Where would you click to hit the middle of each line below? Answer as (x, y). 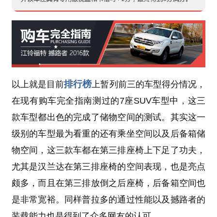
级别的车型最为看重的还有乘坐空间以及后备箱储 (108, 133)
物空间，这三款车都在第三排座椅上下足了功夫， (108, 150)
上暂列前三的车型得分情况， (149, 84)
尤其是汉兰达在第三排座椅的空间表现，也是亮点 (108, 166)
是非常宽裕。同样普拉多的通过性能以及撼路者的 (108, 199)
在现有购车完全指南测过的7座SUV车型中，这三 (108, 101)
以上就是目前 (38, 84)
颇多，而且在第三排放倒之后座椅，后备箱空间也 (108, 183)
